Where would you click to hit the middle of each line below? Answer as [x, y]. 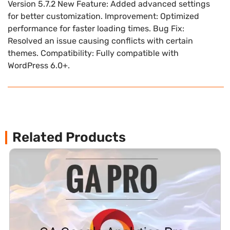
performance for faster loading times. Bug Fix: [96, 28]
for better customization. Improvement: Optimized [103, 16]
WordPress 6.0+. [39, 65]
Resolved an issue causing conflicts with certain [100, 41]
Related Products [69, 138]
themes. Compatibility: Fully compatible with [93, 53]
